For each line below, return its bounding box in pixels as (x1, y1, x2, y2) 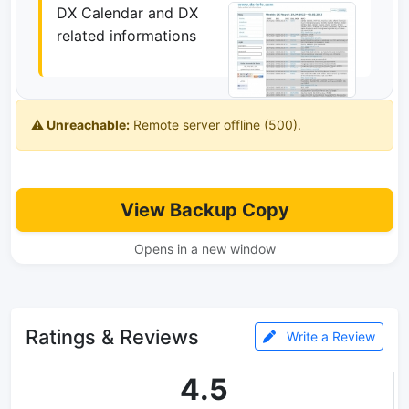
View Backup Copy (120, 199, 289, 221)
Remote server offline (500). (130, 117, 301, 132)
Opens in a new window (133, 241, 276, 257)
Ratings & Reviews (26, 324, 199, 349)
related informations (57, 26, 196, 45)
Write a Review (283, 329, 375, 344)
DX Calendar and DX (57, 4, 198, 22)
